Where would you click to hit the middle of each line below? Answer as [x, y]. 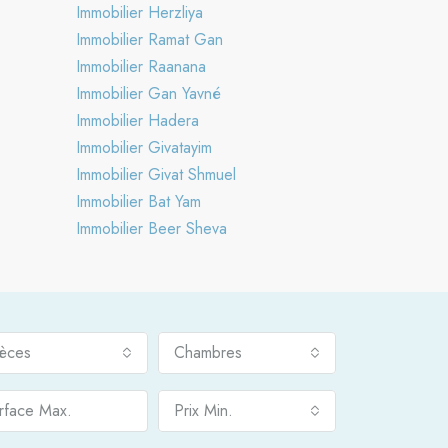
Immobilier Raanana [141, 66]
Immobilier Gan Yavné [148, 93]
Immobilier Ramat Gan [149, 39]
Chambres [207, 352]
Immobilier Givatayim [144, 147]
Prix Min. [203, 410]
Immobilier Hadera [137, 120]
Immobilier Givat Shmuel [156, 174]
